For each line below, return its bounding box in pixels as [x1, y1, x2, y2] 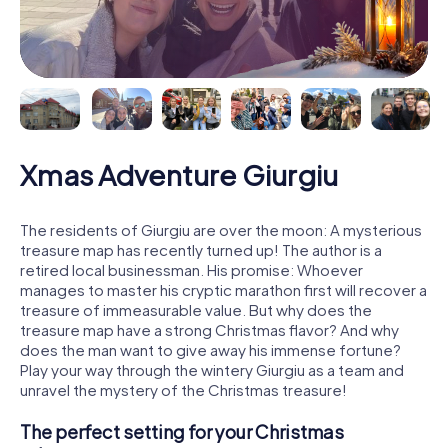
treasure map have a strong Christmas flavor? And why [20, 319, 399, 339]
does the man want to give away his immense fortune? [20, 339, 401, 359]
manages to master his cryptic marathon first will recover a [20, 279, 427, 299]
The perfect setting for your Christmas [20, 419, 344, 443]
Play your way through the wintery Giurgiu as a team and [20, 359, 404, 379]
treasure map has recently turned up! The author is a [20, 239, 382, 259]
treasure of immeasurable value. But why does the [20, 299, 372, 319]
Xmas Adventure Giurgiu [20, 156, 338, 192]
